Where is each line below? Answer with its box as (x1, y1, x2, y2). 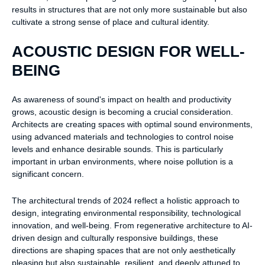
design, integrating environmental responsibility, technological (12, 208, 241, 218)
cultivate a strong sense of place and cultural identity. (12, 17, 212, 27)
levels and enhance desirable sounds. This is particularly (12, 144, 223, 154)
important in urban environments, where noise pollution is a (12, 157, 233, 167)
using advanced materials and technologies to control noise (12, 132, 234, 142)
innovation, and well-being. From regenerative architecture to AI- (12, 220, 253, 230)
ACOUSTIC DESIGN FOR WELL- (12, 43, 245, 61)
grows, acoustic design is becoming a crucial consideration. (12, 107, 233, 117)
